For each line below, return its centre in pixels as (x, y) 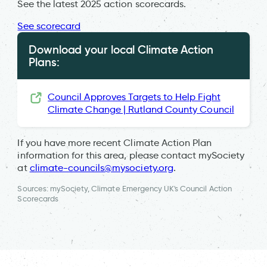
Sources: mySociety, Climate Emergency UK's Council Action (125, 188)
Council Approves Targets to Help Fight (134, 97)
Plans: (44, 62)
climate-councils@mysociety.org (101, 167)
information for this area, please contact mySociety (131, 155)
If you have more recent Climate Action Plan (115, 142)
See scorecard (49, 26)
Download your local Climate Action (121, 49)
